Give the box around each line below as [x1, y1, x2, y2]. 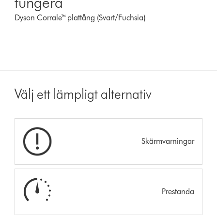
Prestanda [161, 186, 194, 196]
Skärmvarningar [141, 136, 194, 146]
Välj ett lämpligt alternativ [15, 85, 152, 102]
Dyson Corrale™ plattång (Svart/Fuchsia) [15, 13, 146, 22]
